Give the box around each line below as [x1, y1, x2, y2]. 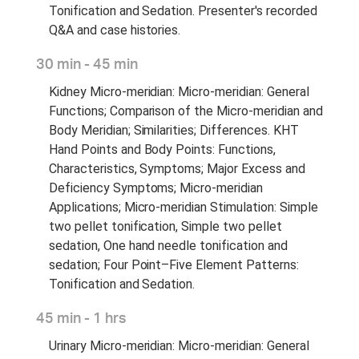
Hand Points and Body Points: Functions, [49, 141, 276, 157]
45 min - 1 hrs [36, 311, 127, 326]
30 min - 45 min [36, 57, 138, 72]
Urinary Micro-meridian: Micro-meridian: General [49, 337, 309, 353]
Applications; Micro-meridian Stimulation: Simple [49, 199, 318, 215]
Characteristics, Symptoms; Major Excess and [49, 160, 305, 176]
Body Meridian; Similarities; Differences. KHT [49, 122, 299, 138]
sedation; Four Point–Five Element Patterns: [49, 256, 299, 272]
